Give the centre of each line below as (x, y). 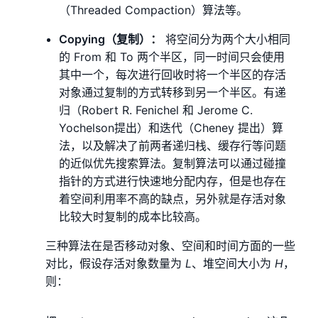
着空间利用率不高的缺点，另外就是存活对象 (173, 199)
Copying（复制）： (111, 39)
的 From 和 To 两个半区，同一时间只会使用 (172, 57)
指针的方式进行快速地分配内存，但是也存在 (173, 181)
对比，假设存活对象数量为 (115, 264)
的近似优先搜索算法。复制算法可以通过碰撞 (173, 164)
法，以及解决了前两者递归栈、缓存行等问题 (173, 146)
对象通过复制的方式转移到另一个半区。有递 (173, 93)
